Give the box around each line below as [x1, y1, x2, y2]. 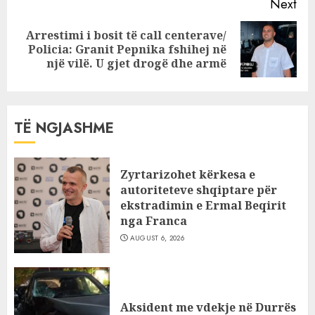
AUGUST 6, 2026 [129, 233, 184, 244]
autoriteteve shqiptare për [120, 182, 277, 198]
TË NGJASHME [14, 118, 114, 139]
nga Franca [120, 213, 187, 229]
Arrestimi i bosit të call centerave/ [26, 27, 226, 44]
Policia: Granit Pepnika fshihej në [28, 41, 226, 58]
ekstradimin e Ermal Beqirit [120, 198, 286, 214]
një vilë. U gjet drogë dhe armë [46, 56, 226, 72]
